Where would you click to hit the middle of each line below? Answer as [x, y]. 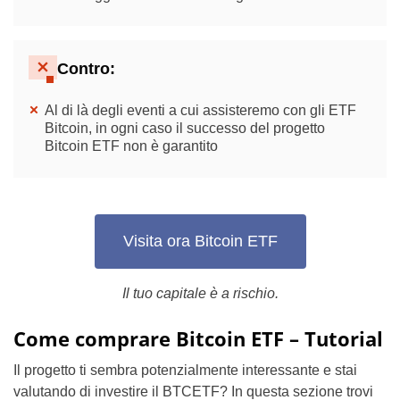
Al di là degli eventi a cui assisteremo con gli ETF [200, 110]
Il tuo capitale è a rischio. [200, 293]
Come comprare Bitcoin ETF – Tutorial [198, 338]
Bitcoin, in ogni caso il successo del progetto [185, 128]
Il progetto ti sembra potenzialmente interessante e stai [185, 370]
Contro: [86, 69]
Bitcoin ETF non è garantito [131, 146]
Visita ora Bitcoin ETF [200, 242]
